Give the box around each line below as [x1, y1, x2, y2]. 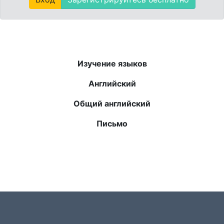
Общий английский [73, 98, 150, 108]
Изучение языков [77, 58, 147, 68]
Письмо [96, 118, 127, 128]
